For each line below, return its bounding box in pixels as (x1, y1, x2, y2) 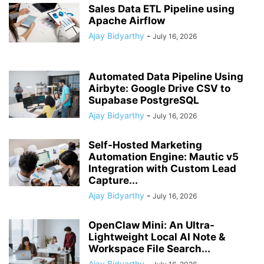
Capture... (88, 174, 138, 186)
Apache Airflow (88, 14, 165, 27)
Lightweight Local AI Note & (88, 230, 225, 243)
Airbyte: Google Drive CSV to (88, 82, 230, 94)
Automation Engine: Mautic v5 (88, 150, 239, 163)
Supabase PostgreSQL (88, 94, 199, 106)
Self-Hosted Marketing (88, 138, 202, 151)
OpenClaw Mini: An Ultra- (88, 219, 214, 231)
